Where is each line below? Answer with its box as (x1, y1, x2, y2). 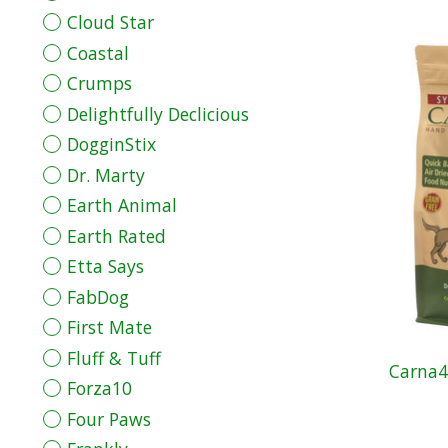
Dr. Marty (66, 162, 145, 187)
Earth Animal (66, 193, 177, 218)
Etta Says (66, 254, 144, 279)
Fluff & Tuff (66, 345, 161, 370)
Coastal (66, 40, 129, 65)
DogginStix (66, 132, 156, 157)
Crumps (66, 71, 132, 96)
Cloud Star (66, 10, 154, 35)
